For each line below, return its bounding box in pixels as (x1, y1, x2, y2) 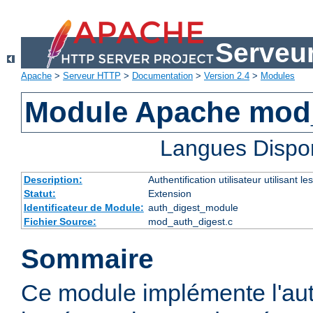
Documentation (132, 71, 193, 82)
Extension (147, 188, 191, 200)
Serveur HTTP (63, 71, 121, 82)
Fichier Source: (23, 216, 96, 228)
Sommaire (21, 244, 154, 275)
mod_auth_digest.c (147, 216, 233, 228)
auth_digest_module (147, 202, 238, 214)
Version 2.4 (204, 71, 249, 82)
